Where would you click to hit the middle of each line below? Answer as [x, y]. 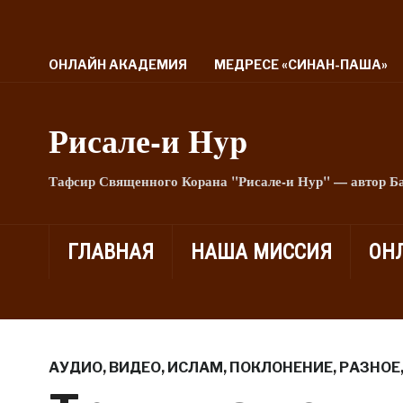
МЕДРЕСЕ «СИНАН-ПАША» [300, 64]
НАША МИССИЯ [261, 252]
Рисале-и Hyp [148, 140]
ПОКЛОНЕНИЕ [281, 367]
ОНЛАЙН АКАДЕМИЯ [117, 64]
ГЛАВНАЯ [110, 252]
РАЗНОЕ [369, 367]
